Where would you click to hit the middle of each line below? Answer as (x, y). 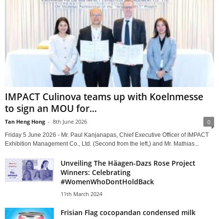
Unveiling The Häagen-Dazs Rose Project (128, 163)
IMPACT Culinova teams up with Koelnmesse (104, 97)
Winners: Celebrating (96, 172)
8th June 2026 (70, 121)
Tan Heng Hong (25, 121)
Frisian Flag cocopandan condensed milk (128, 212)
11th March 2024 (81, 194)
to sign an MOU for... (51, 108)
